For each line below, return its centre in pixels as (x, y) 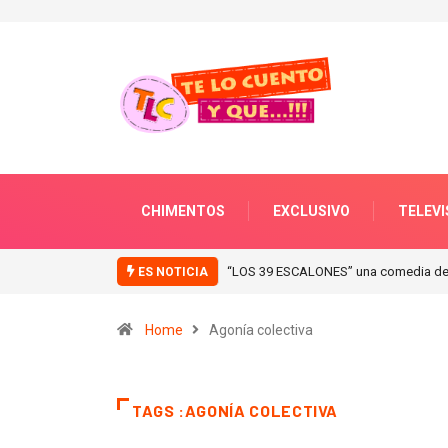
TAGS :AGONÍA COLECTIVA (235, 410)
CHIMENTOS (183, 210)
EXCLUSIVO (311, 210)
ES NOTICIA (171, 271)
